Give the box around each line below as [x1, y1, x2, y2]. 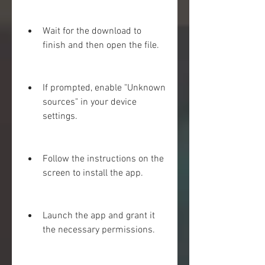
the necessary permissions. [43, 224, 155, 236]
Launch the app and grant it [43, 210, 155, 222]
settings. [43, 111, 77, 122]
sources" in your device [43, 96, 137, 108]
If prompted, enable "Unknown [43, 82, 166, 94]
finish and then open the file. [43, 40, 159, 51]
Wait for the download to [43, 25, 141, 37]
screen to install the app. [43, 167, 143, 179]
